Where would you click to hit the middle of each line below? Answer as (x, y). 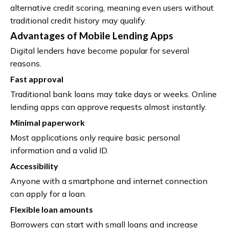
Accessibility (34, 166)
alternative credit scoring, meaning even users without (112, 7)
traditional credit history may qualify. (78, 20)
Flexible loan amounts (52, 209)
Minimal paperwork (48, 122)
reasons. (26, 63)
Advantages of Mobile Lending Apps (92, 35)
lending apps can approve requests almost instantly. (108, 107)
